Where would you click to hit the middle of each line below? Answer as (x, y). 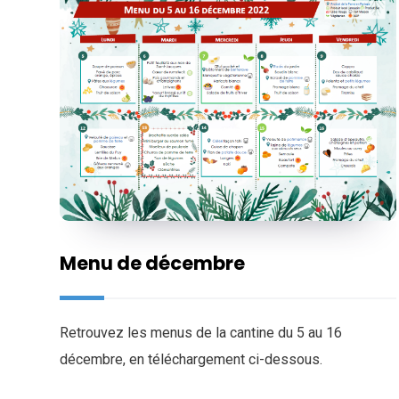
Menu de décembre (152, 264)
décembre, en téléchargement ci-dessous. (195, 360)
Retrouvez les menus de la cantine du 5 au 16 (201, 333)
